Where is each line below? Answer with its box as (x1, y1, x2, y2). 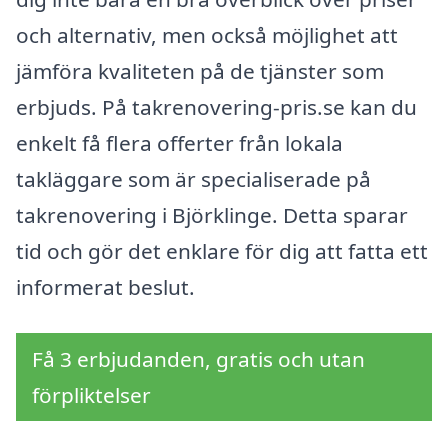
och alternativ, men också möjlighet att (16, 21, 398, 49)
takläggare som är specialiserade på (16, 165, 371, 193)
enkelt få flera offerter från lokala (16, 129, 343, 157)
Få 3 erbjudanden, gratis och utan (32, 344, 365, 373)
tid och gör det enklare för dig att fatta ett (16, 237, 428, 265)
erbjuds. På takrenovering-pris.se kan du (16, 93, 417, 121)
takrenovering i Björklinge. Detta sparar (16, 201, 408, 229)
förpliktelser (32, 380, 151, 409)
